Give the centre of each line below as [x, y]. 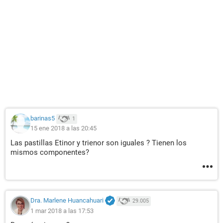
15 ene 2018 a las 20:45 [63, 128]
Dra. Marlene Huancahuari [67, 201]
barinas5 [43, 118]
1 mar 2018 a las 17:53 [62, 211]
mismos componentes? [50, 152]
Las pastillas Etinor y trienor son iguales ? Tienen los [99, 143]
